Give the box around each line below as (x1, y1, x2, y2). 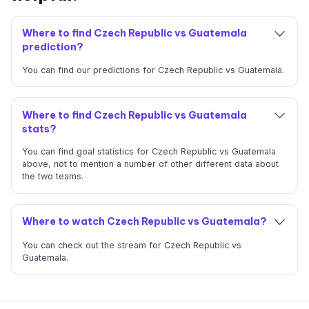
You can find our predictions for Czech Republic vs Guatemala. (21, 64, 284, 75)
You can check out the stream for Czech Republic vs (21, 240, 241, 251)
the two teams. (21, 171, 83, 182)
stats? (21, 122, 57, 135)
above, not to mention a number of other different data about (21, 159, 279, 170)
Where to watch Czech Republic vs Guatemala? (21, 215, 267, 228)
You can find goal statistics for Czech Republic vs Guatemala (21, 146, 276, 157)
